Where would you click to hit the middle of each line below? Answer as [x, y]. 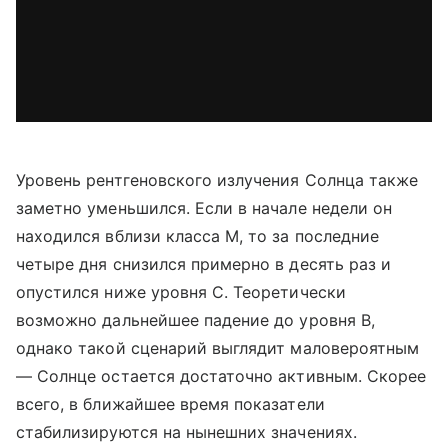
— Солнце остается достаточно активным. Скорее [221, 375]
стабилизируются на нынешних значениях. [186, 431]
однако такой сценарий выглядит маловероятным [218, 347]
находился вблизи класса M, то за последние [198, 235]
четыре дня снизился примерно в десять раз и [204, 263]
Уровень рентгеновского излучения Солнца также [217, 179]
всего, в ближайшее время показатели [170, 403]
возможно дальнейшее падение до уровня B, [195, 319]
